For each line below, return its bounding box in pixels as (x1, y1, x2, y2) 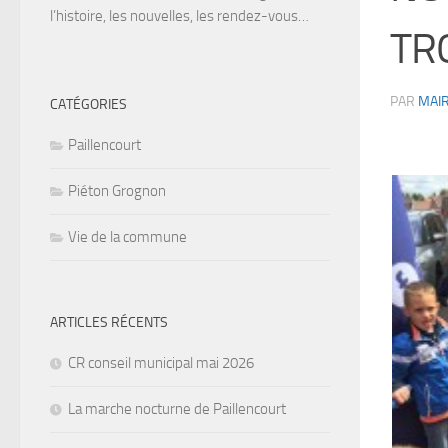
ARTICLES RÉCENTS (50, 314, 168, 332)
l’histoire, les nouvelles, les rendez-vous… (50, 7, 309, 26)
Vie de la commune (68, 228, 187, 247)
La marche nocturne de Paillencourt (68, 400, 286, 419)
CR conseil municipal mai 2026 (68, 354, 254, 373)
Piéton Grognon (68, 182, 166, 201)
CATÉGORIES (50, 96, 127, 114)
